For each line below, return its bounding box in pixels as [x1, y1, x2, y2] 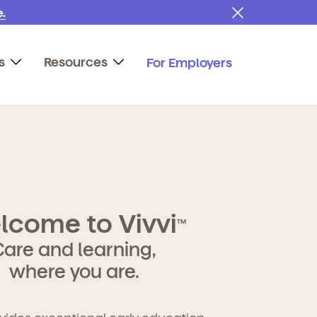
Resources [44, 54, 108, 69]
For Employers [146, 54, 232, 69]
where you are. [8, 260, 139, 282]
